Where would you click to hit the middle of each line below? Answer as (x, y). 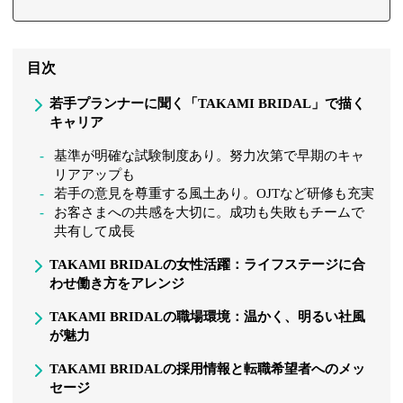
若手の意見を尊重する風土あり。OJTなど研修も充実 (215, 193)
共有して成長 (95, 231)
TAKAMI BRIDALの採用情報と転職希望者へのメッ (208, 368)
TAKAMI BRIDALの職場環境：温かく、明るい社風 (208, 316)
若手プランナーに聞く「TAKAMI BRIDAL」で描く (208, 103)
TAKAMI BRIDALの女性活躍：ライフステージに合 (208, 264)
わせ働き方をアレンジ (117, 283)
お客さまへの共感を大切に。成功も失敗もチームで (210, 212)
